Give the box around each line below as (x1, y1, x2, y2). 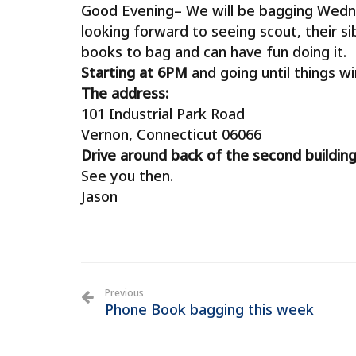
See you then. (81, 166, 173, 185)
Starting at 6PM (81, 63, 188, 82)
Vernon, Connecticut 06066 (81, 125, 261, 144)
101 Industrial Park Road (81, 104, 245, 123)
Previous (105, 286, 144, 300)
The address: (81, 83, 168, 103)
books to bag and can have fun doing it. (81, 42, 346, 61)
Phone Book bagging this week (105, 300, 314, 319)
